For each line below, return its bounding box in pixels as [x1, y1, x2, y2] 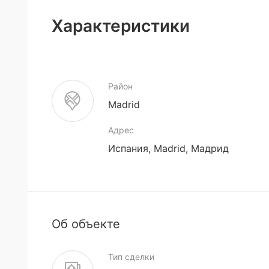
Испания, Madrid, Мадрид [108, 142, 229, 154]
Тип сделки [108, 252, 154, 262]
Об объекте [52, 217, 120, 231]
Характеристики [52, 16, 190, 36]
